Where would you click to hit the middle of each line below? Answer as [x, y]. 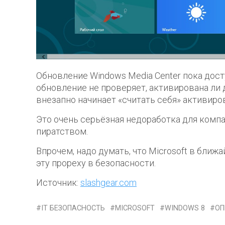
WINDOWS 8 [185, 208]
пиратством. [62, 131]
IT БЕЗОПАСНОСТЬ [73, 208]
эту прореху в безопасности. [96, 163]
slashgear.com [108, 182]
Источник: [58, 182]
